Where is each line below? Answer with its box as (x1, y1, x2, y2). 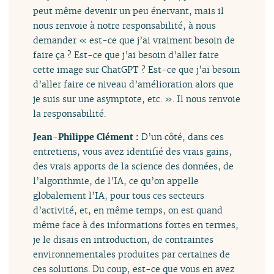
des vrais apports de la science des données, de (33, 160, 234, 172)
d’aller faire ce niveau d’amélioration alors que (33, 78, 234, 90)
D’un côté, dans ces (141, 131, 224, 143)
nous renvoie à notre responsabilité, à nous (33, 19, 217, 31)
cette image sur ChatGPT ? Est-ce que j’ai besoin (33, 63, 240, 75)
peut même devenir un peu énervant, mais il (33, 4, 224, 17)
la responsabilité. (33, 107, 106, 119)
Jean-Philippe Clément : (33, 131, 142, 143)
